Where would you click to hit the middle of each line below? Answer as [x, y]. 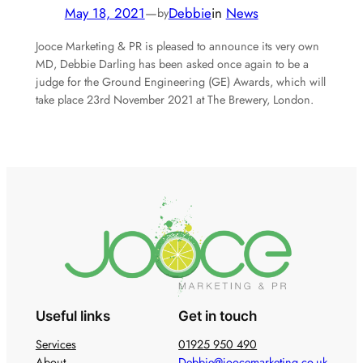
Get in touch [218, 316]
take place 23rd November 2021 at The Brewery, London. [174, 100]
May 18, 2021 [105, 13]
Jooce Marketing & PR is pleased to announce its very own [177, 47]
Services [56, 345]
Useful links [73, 316]
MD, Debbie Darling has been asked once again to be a [172, 64]
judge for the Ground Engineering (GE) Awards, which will [180, 82]
